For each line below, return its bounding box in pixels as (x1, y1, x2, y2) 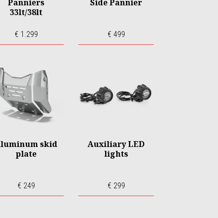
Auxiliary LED (88, 139, 145, 149)
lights (104, 148, 128, 159)
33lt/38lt (10, 7, 42, 18)
